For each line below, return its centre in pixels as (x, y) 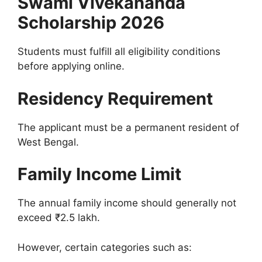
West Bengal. (48, 142)
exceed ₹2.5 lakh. (59, 218)
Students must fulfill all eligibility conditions (119, 51)
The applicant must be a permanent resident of (128, 127)
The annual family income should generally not (127, 203)
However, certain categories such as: (105, 247)
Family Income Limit (99, 174)
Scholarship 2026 (91, 23)
